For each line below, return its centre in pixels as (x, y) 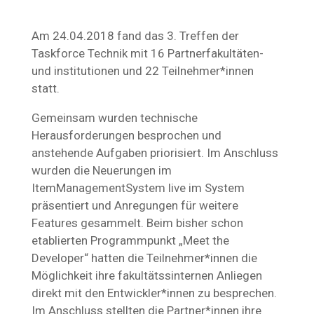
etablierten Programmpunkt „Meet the (130, 240)
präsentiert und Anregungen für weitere (135, 205)
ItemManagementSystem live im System (138, 188)
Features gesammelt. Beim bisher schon (137, 223)
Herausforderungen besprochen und (126, 135)
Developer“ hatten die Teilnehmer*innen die (144, 258)
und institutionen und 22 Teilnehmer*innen (142, 71)
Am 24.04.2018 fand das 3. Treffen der (135, 36)
